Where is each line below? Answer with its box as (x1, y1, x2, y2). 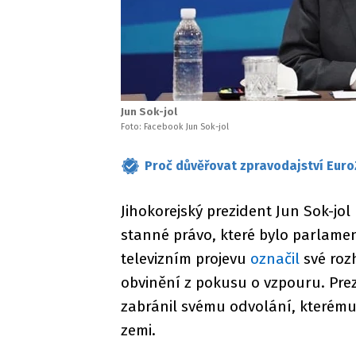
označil (250, 250, 300, 268)
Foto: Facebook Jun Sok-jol (121, 122, 229, 132)
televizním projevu (121, 250, 250, 268)
